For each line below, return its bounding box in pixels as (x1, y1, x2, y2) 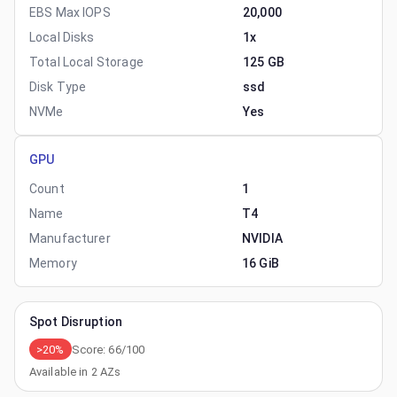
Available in (29, 365, 91, 378)
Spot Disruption (29, 315, 122, 329)
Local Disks (29, 30, 95, 44)
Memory (29, 256, 77, 270)
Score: (71, 342, 109, 356)
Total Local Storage (29, 55, 144, 69)
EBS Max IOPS (29, 5, 111, 19)
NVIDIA (242, 231, 283, 245)
